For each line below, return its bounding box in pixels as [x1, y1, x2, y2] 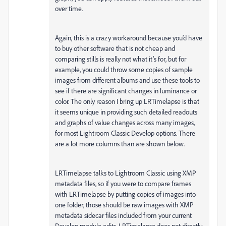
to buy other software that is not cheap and [55, 44, 175, 53]
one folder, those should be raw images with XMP [55, 200, 194, 209]
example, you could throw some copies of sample [55, 65, 193, 74]
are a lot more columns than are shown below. [55, 139, 185, 148]
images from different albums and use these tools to [55, 76, 200, 85]
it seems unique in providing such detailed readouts [55, 107, 197, 117]
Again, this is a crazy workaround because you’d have [55, 33, 202, 42]
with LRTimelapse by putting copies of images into [55, 190, 196, 199]
